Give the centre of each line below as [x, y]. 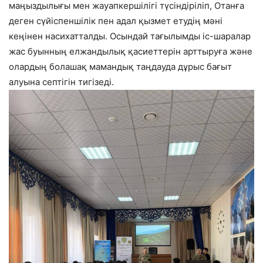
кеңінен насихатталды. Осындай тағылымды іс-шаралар [130, 36]
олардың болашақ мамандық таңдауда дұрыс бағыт [120, 66]
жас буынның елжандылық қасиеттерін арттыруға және [131, 51]
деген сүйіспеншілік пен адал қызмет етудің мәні [116, 21]
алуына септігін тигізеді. [61, 82]
